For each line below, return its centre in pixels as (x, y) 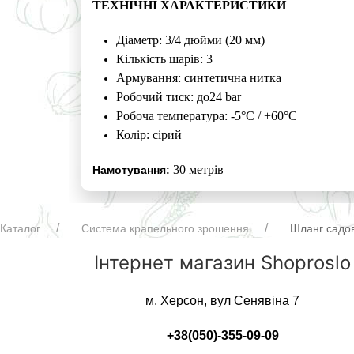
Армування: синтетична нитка (199, 78)
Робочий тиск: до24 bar (179, 97)
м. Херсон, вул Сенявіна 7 (223, 301)
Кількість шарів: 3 (165, 59)
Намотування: (132, 170)
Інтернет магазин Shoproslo (223, 263)
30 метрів (197, 170)
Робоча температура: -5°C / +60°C (207, 116)
